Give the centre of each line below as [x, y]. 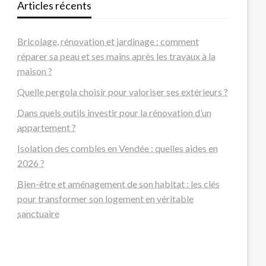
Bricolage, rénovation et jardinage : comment [108, 41]
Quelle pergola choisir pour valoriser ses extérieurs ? [123, 92]
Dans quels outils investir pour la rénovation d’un [115, 113]
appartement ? [47, 127]
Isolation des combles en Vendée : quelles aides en [118, 148]
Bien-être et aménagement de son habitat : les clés [119, 184]
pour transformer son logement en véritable [106, 199]
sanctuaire [39, 213]
